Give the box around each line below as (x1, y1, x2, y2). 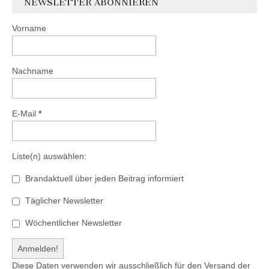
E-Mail (12, 108, 38, 118)
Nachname (12, 65, 53, 76)
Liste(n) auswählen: (12, 151, 86, 161)
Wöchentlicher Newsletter (23, 217, 122, 228)
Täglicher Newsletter (23, 195, 103, 205)
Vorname (12, 23, 46, 33)
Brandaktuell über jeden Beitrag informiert (23, 173, 184, 183)
